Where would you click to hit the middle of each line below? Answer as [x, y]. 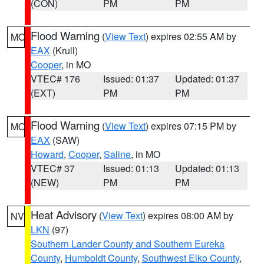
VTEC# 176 [55, 79]
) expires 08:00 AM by [188, 215]
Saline [117, 154]
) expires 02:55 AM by [191, 36]
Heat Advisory [64, 214]
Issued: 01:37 [131, 79]
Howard [47, 154]
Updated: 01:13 [207, 168]
